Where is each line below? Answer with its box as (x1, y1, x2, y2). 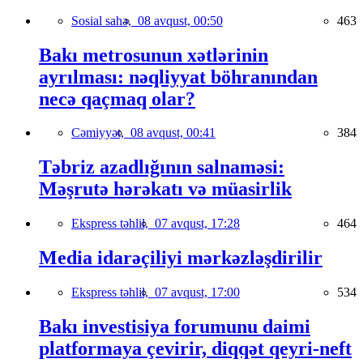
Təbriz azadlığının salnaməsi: (39, 156, 284, 178)
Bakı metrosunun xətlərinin (39, 44, 268, 66)
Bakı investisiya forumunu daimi (39, 315, 310, 337)
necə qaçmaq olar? (39, 88, 195, 109)
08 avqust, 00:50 (138, 13, 223, 28)
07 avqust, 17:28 (155, 216, 240, 231)
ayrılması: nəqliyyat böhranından (39, 66, 318, 88)
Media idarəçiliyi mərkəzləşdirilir (39, 247, 322, 269)
